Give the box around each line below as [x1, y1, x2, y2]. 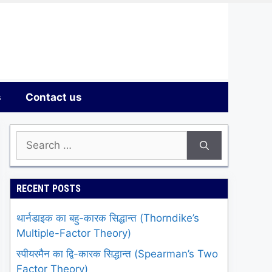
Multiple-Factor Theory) [16, 227, 131, 240]
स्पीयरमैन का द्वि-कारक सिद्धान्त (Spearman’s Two [16, 247, 218, 260]
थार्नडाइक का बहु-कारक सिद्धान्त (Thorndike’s [16, 212, 199, 225]
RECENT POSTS [16, 183, 81, 195]
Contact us [25, 91, 82, 104]
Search [16, 132, 50, 144]
